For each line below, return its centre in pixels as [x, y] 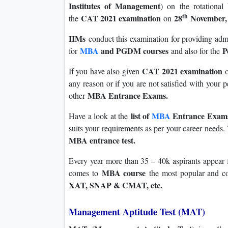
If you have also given [106, 71]
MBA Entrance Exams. [128, 96]
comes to [85, 173]
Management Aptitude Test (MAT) [137, 212]
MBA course [124, 173]
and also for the [195, 51]
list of [141, 116]
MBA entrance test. [102, 140]
